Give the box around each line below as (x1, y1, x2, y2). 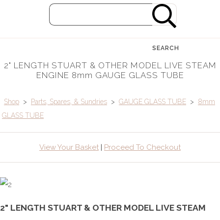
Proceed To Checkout (104, 143, 181, 152)
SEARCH (152, 45, 179, 52)
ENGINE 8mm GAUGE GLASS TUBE (36, 70, 184, 81)
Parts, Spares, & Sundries (31, 98, 107, 106)
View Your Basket (39, 143, 99, 152)
